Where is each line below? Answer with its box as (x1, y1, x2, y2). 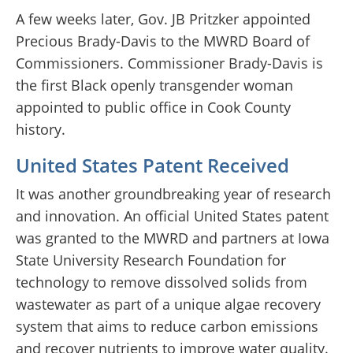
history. (16, 120, 65, 139)
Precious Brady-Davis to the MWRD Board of (16, 32, 310, 51)
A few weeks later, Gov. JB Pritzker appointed (16, 9, 310, 29)
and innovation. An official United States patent (16, 206, 329, 226)
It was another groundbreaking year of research (16, 184, 331, 204)
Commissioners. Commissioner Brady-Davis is (16, 54, 323, 73)
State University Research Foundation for (16, 251, 286, 270)
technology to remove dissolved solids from (16, 273, 307, 292)
